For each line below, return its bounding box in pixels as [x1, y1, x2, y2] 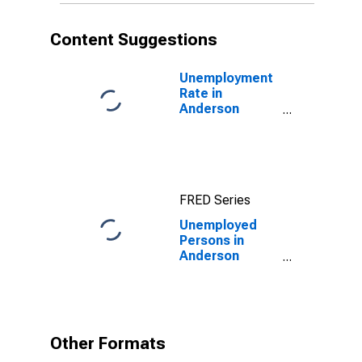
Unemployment [179, 70, 273, 86]
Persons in [179, 233, 244, 248]
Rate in [179, 86, 222, 101]
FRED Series [179, 192, 250, 208]
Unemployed [179, 217, 257, 233]
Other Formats [50, 334, 166, 353]
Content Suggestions [50, 30, 217, 49]
